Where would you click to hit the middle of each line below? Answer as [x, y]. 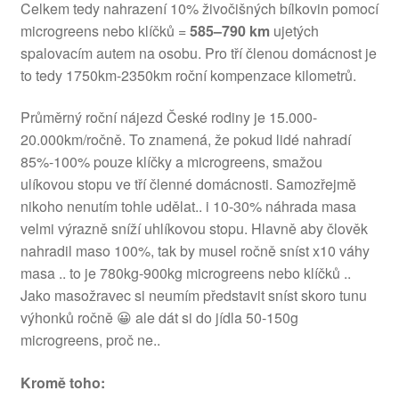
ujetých [294, 30]
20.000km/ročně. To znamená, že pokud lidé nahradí [185, 140]
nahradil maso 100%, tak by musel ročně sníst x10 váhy [195, 251]
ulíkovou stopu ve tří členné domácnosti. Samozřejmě [188, 184]
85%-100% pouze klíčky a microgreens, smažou [171, 162]
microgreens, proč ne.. [90, 340]
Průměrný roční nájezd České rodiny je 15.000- [168, 118]
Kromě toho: [62, 383]
